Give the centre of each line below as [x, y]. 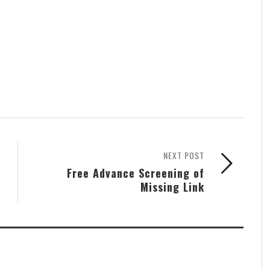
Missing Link [172, 187]
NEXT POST [184, 155]
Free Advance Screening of [136, 173]
